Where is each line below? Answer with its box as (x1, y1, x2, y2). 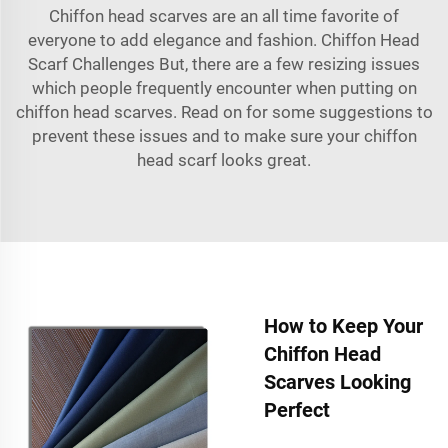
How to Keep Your (264, 313, 423, 338)
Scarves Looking (264, 369, 411, 394)
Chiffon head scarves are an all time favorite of (49, 5, 399, 26)
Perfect (264, 397, 330, 422)
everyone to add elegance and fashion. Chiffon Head (28, 29, 420, 50)
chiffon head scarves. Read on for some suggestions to (15, 101, 433, 122)
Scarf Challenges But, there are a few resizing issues (28, 53, 420, 74)
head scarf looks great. (137, 149, 311, 170)
